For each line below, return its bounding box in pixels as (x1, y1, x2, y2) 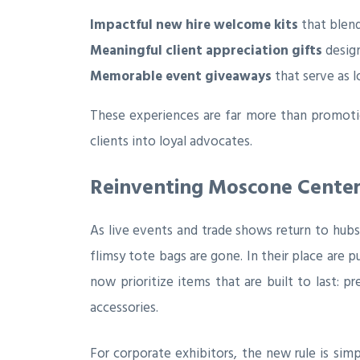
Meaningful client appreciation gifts (90, 39, 322, 63)
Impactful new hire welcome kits (90, 14, 298, 37)
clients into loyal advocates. (90, 130, 252, 153)
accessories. (90, 296, 158, 319)
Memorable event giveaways (90, 65, 272, 88)
